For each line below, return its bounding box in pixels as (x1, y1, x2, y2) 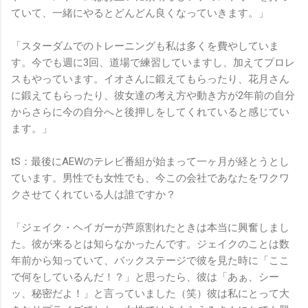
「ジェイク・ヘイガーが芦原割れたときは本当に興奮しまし (11, 221, 289, 234)
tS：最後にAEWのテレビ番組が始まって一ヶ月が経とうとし (11, 155, 289, 168)
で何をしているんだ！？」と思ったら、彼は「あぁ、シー (11, 271, 279, 284)
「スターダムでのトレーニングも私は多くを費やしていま (11, 40, 279, 53)
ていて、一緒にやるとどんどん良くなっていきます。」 (11, 7, 269, 20)
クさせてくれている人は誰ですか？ (11, 188, 176, 201)
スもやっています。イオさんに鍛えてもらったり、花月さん (11, 73, 289, 86)
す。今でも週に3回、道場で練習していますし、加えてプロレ (11, 56, 295, 69)
